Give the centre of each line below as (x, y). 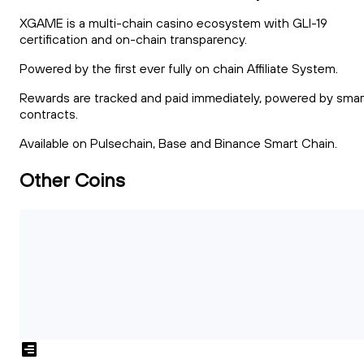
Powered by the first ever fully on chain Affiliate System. (179, 69)
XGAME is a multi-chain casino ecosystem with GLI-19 (173, 23)
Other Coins (72, 179)
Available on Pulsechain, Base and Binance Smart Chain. (178, 143)
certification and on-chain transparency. (133, 39)
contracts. (49, 114)
